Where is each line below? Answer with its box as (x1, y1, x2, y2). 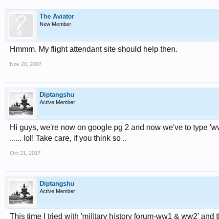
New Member (40, 21, 71, 27)
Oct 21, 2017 (10, 150, 41, 156)
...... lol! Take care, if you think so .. (10, 134, 127, 142)
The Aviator (40, 13, 74, 20)
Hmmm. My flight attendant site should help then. (10, 45, 177, 53)
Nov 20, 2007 (10, 61, 42, 67)
